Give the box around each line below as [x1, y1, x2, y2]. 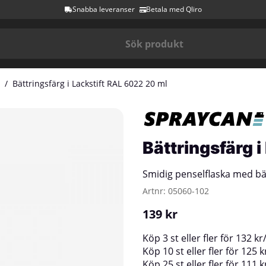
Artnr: [142, 185, 168, 197]
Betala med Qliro [145, 4, 202, 14]
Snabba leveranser [72, 4, 135, 14]
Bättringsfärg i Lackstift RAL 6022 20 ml [12, 78, 167, 89]
